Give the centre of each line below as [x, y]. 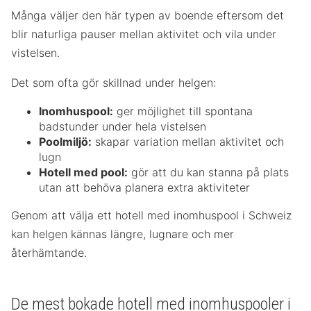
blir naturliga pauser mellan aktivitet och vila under [144, 34]
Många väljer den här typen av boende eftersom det [148, 15]
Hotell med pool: [83, 172]
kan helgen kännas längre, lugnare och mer [123, 234]
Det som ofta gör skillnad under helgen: [114, 82]
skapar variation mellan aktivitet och [188, 141]
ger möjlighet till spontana [183, 111]
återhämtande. [49, 252]
